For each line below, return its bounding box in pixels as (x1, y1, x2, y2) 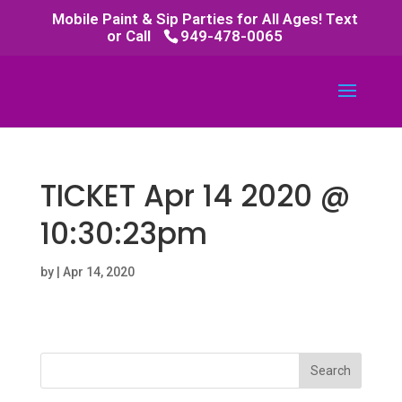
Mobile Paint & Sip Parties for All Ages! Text (52, 9, 359, 28)
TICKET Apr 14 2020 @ (39, 175, 350, 217)
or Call (107, 26, 152, 45)
